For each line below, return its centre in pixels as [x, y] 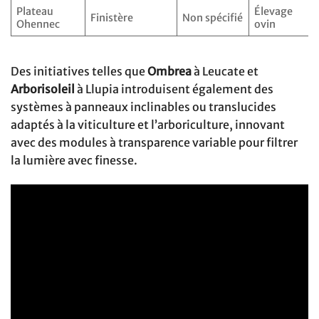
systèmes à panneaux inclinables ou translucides [143, 106]
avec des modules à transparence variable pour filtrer [154, 142]
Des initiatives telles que [79, 71]
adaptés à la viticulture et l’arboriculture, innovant [148, 124]
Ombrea [169, 71]
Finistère [112, 18]
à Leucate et [225, 71]
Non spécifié [213, 18]
